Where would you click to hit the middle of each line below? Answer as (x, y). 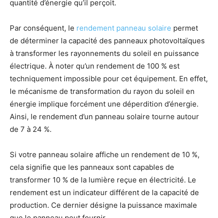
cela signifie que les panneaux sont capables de (92, 167)
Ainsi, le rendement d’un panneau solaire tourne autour (104, 116)
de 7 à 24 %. (31, 129)
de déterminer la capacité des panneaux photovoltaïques (107, 40)
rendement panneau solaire (124, 28)
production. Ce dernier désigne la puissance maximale (103, 205)
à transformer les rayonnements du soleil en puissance (104, 53)
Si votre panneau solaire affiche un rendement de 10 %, (105, 154)
